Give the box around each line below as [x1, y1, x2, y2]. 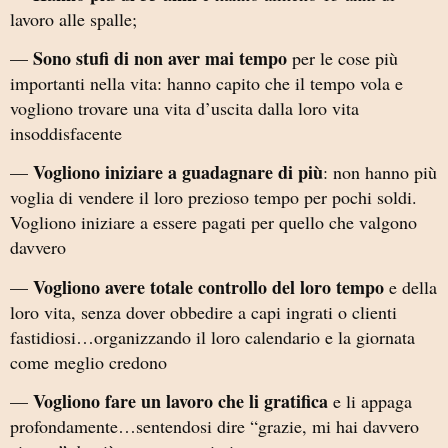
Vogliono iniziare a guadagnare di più [33, 159, 323, 186]
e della [384, 274, 437, 299]
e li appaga [328, 389, 412, 414]
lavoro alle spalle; [10, 6, 137, 31]
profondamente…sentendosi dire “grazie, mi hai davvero [10, 414, 419, 439]
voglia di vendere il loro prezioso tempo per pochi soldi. [10, 185, 417, 210]
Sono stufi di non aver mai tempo [33, 45, 287, 72]
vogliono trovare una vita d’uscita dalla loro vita [10, 96, 359, 121]
